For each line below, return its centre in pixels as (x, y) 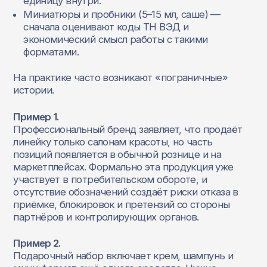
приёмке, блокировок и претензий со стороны (122, 204)
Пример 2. (37, 243)
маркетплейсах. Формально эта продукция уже (123, 167)
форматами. (51, 52)
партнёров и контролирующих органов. (106, 217)
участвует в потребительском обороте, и (110, 179)
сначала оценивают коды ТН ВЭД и (106, 27)
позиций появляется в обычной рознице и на (117, 154)
